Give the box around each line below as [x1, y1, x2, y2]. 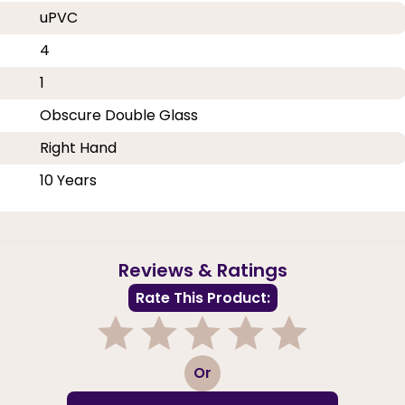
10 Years [40, 169, 98, 191]
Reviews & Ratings [118, 257, 287, 283]
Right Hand [40, 137, 118, 158]
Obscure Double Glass [40, 104, 199, 126]
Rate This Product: [135, 287, 270, 308]
